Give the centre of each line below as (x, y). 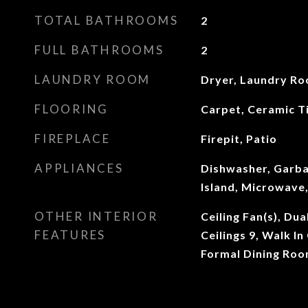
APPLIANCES (79, 168)
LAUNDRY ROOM (92, 79)
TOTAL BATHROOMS (107, 20)
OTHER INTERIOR (96, 216)
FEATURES (70, 235)
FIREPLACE (73, 139)
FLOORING (71, 109)
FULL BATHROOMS (99, 50)
